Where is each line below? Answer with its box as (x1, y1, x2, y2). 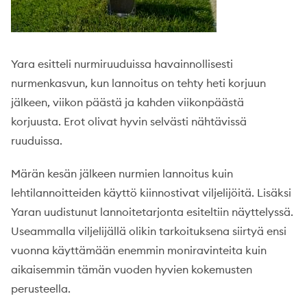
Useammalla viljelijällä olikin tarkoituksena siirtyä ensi (11, 224, 286, 238)
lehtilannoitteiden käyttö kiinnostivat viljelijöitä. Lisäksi (11, 186, 291, 199)
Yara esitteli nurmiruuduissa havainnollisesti (11, 57, 233, 71)
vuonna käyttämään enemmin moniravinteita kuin (11, 243, 267, 257)
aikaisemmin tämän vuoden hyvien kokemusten (11, 262, 252, 276)
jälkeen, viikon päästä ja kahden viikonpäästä (11, 95, 244, 109)
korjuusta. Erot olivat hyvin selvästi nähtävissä (11, 114, 247, 128)
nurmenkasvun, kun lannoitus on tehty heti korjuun (11, 76, 266, 90)
